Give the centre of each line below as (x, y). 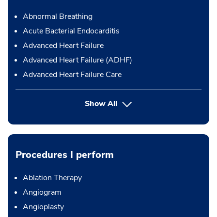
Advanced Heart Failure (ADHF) (77, 60)
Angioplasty (43, 207)
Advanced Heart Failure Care (72, 74)
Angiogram (42, 192)
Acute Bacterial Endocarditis (71, 31)
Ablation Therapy (52, 178)
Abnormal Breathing (58, 16)
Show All (101, 103)
